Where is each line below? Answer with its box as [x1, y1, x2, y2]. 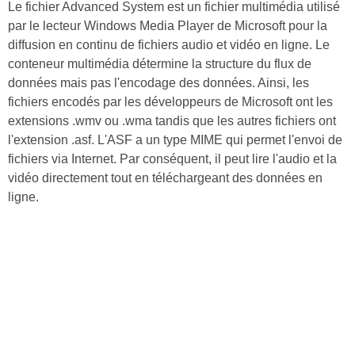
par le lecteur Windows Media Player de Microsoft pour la [8, 19, 327, 32]
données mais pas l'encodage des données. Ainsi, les [8, 76, 309, 90]
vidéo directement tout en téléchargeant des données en [8, 171, 323, 185]
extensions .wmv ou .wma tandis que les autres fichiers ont [8, 114, 336, 128]
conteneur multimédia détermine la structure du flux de [8, 57, 311, 71]
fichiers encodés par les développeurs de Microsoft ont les [8, 95, 333, 109]
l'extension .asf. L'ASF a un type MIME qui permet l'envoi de [8, 133, 342, 147]
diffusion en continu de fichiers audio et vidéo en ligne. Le [8, 38, 330, 52]
